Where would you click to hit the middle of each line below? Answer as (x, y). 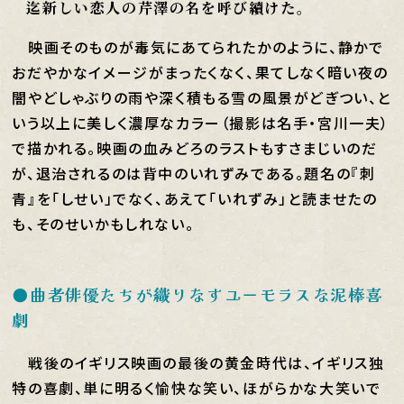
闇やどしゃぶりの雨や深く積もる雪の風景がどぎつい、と (202, 97)
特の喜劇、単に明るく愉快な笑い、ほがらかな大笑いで (197, 388)
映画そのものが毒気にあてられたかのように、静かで (198, 47)
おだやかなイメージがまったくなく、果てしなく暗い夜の (201, 72)
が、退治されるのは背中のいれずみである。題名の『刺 (194, 173)
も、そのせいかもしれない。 (103, 224)
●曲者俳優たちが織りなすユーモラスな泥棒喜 (198, 294)
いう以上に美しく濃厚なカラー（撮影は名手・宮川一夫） (201, 123)
